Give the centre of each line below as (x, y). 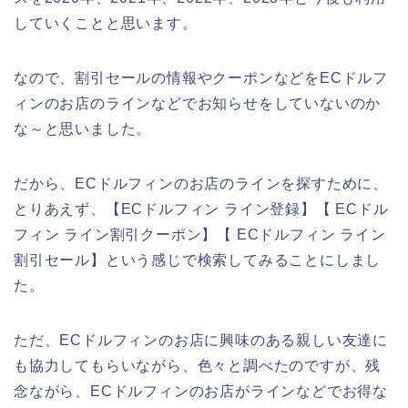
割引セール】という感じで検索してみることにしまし (198, 260)
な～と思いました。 (83, 128)
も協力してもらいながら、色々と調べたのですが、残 (198, 365)
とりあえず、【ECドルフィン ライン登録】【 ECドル (201, 209)
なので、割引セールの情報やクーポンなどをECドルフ (201, 77)
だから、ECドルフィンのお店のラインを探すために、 (201, 183)
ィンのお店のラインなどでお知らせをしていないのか (198, 103)
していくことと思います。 (106, 23)
